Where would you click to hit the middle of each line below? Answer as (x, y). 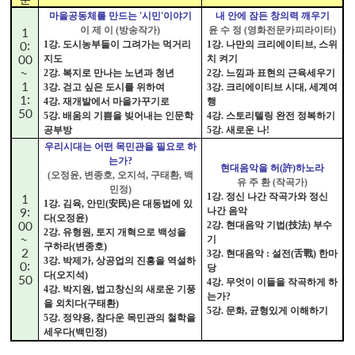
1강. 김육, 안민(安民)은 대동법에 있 (118, 203)
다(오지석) (66, 275)
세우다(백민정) (76, 332)
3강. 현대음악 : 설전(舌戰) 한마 (273, 253)
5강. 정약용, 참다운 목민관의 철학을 (120, 317)
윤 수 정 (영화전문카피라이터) (273, 30)
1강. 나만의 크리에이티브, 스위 (273, 44)
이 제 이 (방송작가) (120, 30)
